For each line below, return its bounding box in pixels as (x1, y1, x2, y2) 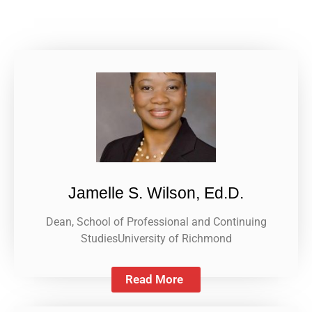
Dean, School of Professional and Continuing (45, 214, 267, 228)
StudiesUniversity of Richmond (80, 231, 232, 245)
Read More (125, 272, 183, 286)
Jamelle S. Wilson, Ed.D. (68, 183, 244, 202)
